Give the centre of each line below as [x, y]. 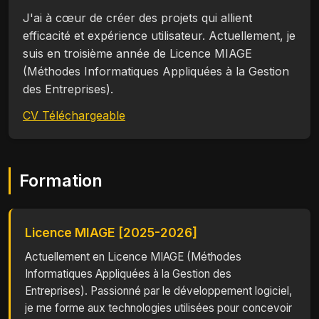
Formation [61, 181]
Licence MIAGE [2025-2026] [111, 232]
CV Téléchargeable [74, 115]
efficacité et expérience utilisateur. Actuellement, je [159, 36]
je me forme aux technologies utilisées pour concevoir [158, 308]
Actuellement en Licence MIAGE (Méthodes [133, 257]
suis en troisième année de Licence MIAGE [137, 53]
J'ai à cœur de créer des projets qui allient [137, 18]
